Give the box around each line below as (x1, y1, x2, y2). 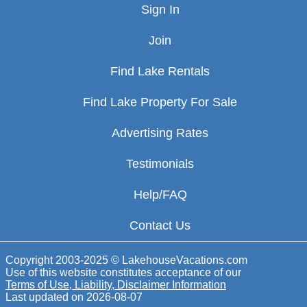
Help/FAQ (133, 188, 187, 202)
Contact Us (130, 219, 191, 233)
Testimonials (126, 157, 194, 171)
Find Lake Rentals (110, 64, 210, 79)
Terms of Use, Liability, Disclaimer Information (5, 279, 226, 291)
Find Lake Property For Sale (83, 95, 237, 110)
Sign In (140, 3, 180, 17)
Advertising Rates (112, 126, 208, 140)
